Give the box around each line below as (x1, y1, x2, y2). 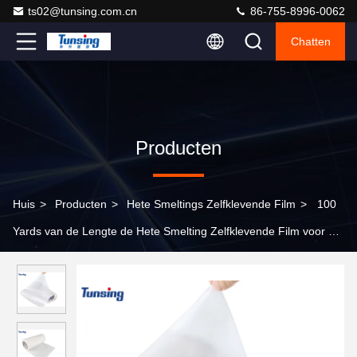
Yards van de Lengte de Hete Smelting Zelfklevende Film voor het (13, 225, 344, 237)
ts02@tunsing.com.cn (28, 5, 137, 18)
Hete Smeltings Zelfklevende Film (127, 198, 296, 210)
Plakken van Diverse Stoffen (13, 252, 155, 265)
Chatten (290, 35, 331, 48)
